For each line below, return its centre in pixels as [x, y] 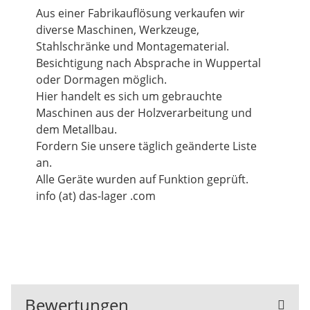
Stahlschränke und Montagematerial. [133, 47]
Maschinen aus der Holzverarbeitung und [144, 113]
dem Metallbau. [76, 130]
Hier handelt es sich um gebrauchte [129, 97]
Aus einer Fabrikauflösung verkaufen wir [140, 13]
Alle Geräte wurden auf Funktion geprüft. [142, 180]
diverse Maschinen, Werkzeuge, [118, 30]
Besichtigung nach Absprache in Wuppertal [148, 63]
